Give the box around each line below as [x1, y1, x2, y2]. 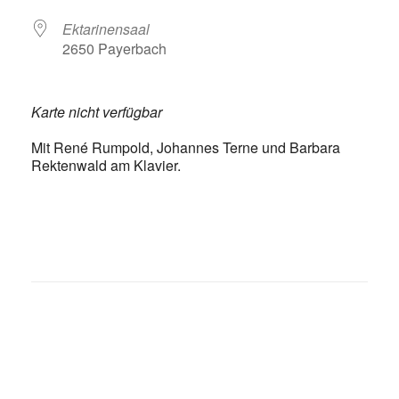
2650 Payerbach [62, 38, 167, 59]
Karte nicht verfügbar [31, 102, 162, 122]
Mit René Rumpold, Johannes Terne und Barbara [31, 137, 340, 158]
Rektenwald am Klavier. [31, 155, 181, 175]
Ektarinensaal [62, 19, 150, 39]
